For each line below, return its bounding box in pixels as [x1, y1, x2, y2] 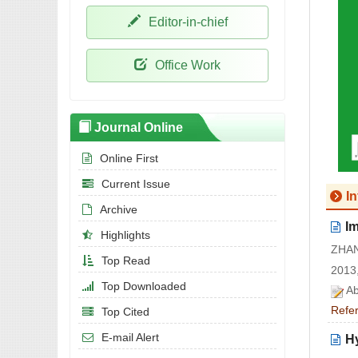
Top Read [101, 254, 150, 267]
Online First [100, 152, 158, 165]
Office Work [152, 58, 221, 72]
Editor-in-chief [145, 15, 228, 29]
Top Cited [101, 305, 149, 318]
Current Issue [101, 177, 170, 190]
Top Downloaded [101, 280, 186, 292]
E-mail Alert [101, 331, 159, 344]
